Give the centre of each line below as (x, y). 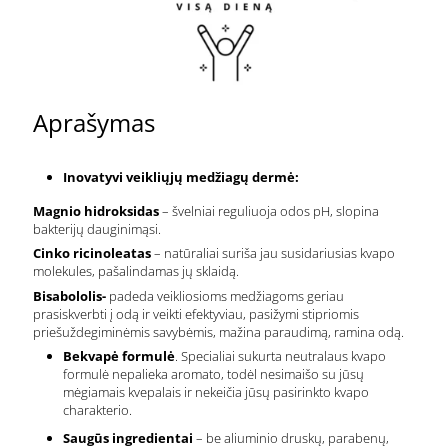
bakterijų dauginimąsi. (97, 228)
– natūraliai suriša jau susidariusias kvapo (273, 253)
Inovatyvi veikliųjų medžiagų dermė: (181, 176)
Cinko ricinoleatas (92, 253)
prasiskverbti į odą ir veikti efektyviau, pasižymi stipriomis (196, 313)
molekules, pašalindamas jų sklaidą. (136, 271)
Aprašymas (94, 122)
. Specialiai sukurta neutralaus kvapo (280, 356)
